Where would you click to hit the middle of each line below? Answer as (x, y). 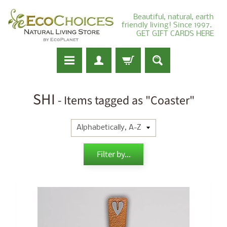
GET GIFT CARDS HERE (175, 34)
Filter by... (113, 155)
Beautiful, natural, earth (174, 17)
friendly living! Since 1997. (168, 25)
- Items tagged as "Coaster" (125, 100)
